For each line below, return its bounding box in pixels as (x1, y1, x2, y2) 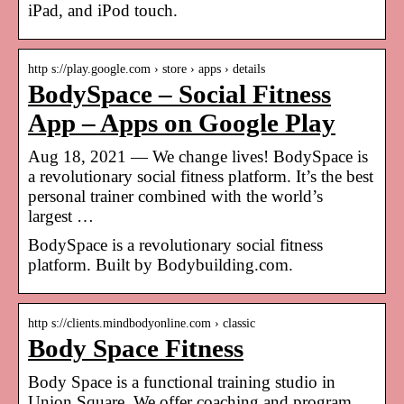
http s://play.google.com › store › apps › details (28, 61, 265, 76)
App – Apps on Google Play (28, 108, 335, 137)
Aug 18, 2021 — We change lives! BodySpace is (28, 146, 368, 166)
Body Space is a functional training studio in (28, 372, 335, 391)
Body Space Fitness (28, 334, 243, 363)
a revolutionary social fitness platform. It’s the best (28, 166, 373, 186)
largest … (28, 206, 94, 225)
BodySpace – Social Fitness (28, 79, 331, 108)
